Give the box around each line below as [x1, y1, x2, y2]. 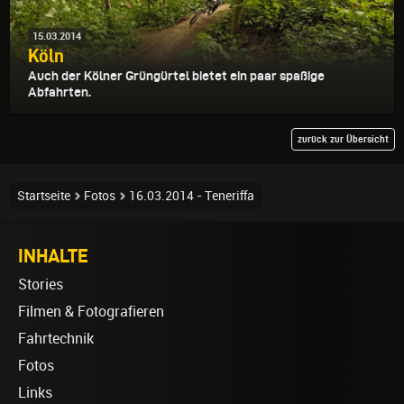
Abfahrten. [28, 84, 91, 99]
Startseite [17, 188, 70, 203]
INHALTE [18, 243, 88, 266]
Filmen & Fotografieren [18, 302, 164, 320]
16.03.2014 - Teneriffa [129, 188, 254, 203]
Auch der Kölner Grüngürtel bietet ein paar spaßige [28, 68, 325, 83]
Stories [18, 275, 63, 293]
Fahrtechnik [18, 329, 94, 347]
